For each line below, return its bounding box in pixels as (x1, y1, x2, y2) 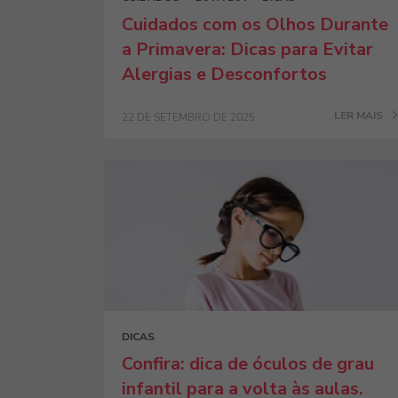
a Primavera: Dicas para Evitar (122, 37, 373, 61)
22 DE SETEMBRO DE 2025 (122, 110, 255, 124)
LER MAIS (334, 108, 386, 123)
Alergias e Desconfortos (122, 62, 327, 86)
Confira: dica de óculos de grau (122, 352, 374, 376)
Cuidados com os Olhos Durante (122, 12, 388, 36)
